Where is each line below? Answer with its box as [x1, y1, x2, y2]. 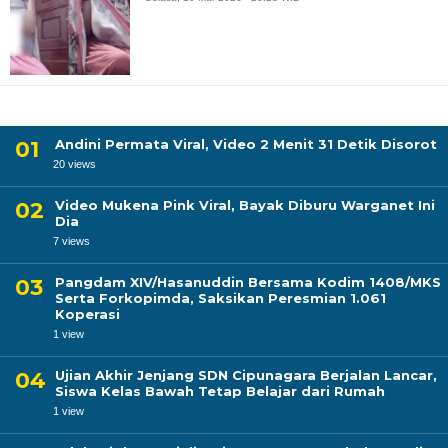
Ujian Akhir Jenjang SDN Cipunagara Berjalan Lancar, [55, 367, 437, 383]
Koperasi [55, 306, 120, 322]
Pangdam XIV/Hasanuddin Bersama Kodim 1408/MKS [55, 274, 441, 290]
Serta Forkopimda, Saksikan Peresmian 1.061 [55, 290, 386, 306]
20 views [53, 158, 96, 170]
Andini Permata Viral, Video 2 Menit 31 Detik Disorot [55, 136, 437, 152]
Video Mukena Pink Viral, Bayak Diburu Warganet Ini [55, 197, 435, 213]
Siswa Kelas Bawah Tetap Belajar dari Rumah [55, 383, 385, 399]
